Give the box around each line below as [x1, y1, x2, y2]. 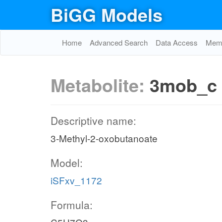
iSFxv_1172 [51, 173, 102, 187]
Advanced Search [90, 37, 148, 48]
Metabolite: [51, 72, 150, 98]
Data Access [156, 37, 198, 48]
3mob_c [150, 72, 217, 98]
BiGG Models [51, 1, 163, 27]
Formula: [51, 197, 93, 212]
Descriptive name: [51, 113, 136, 128]
